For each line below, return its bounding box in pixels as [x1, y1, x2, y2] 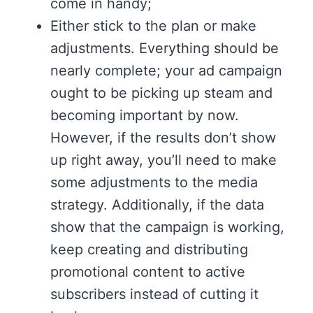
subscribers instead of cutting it [50, 285, 259, 303]
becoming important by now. [50, 106, 239, 124]
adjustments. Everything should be [50, 39, 279, 57]
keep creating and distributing [50, 240, 248, 258]
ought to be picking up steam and [50, 84, 272, 101]
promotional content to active [50, 263, 245, 280]
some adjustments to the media [50, 173, 258, 191]
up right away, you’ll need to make [50, 151, 277, 168]
